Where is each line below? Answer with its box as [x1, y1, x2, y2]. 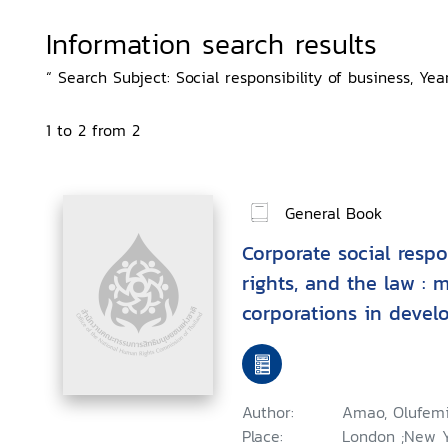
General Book [285, 200, 382, 225]
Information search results [46, 23, 377, 65]
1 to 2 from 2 [46, 118, 140, 142]
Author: [242, 400, 294, 424]
